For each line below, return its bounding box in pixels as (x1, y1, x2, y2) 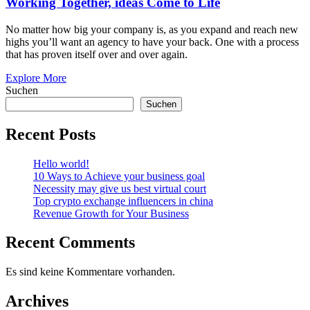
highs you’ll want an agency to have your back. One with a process (6, 35, 299, 48)
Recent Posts (6, 125, 95, 143)
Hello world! (33, 157, 89, 170)
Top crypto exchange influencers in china (33, 194, 213, 207)
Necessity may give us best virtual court (33, 182, 206, 194)
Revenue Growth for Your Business (33, 207, 189, 219)
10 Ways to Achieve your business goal (33, 170, 205, 182)
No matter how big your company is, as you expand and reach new (6, 23, 298, 35)
